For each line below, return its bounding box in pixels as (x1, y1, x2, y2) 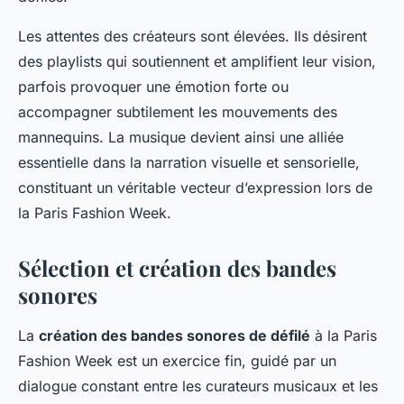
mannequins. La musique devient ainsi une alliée (18, 127, 344, 146)
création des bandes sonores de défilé (39, 326, 310, 344)
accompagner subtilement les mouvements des (18, 102, 337, 121)
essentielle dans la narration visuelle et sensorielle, (18, 152, 360, 171)
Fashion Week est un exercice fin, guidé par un (18, 351, 336, 370)
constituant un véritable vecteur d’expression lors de (18, 178, 372, 197)
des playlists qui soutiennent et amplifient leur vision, (18, 51, 376, 70)
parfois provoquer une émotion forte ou (18, 77, 289, 96)
